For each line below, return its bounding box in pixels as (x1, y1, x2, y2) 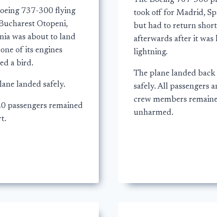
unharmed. (134, 109, 173, 118)
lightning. (134, 48, 168, 57)
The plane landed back (134, 70, 215, 78)
